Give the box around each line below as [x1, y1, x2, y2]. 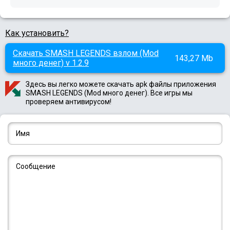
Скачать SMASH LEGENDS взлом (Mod [13, 48, 159, 59]
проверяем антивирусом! [26, 98, 111, 106]
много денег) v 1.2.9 [13, 58, 89, 68]
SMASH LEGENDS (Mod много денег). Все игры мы [26, 89, 193, 98]
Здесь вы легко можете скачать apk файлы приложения [26, 80, 216, 89]
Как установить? [5, 28, 69, 39]
